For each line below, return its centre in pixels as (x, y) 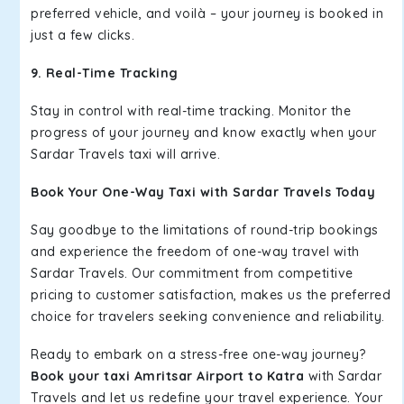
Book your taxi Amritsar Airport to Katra (167, 376)
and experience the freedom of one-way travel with (195, 252)
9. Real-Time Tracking (105, 73)
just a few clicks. (83, 35)
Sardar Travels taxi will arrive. (128, 154)
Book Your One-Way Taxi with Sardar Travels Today (203, 192)
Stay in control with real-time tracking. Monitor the (191, 111)
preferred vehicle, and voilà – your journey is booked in (207, 14)
